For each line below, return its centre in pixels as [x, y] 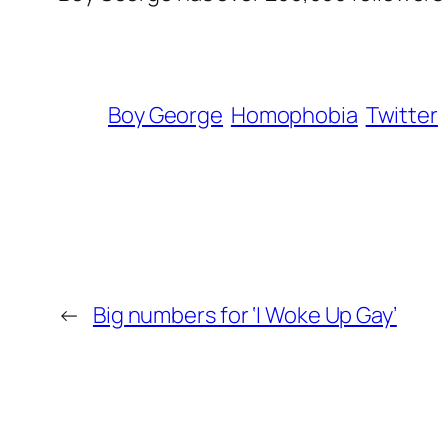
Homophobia [294, 115]
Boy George [166, 115]
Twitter [401, 115]
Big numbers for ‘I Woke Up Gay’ [244, 315]
